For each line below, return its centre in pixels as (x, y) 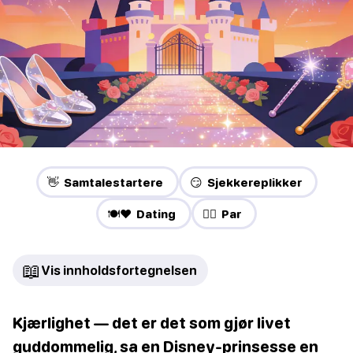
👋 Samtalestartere (105, 182)
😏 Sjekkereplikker (245, 182)
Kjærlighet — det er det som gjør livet (152, 323)
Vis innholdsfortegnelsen (119, 271)
